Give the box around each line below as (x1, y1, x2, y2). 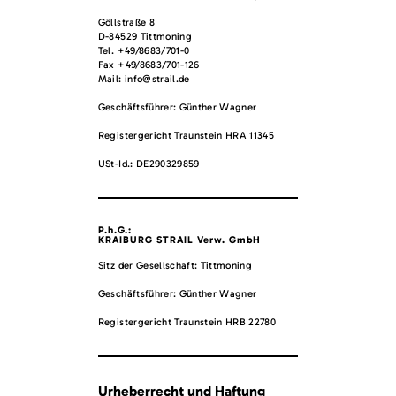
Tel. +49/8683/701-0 (97, 44, 190, 57)
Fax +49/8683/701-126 (97, 58, 200, 72)
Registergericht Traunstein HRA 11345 (97, 128, 275, 141)
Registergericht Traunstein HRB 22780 (97, 315, 277, 328)
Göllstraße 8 (97, 16, 155, 29)
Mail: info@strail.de (97, 72, 190, 86)
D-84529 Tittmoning (97, 30, 192, 43)
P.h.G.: (97, 223, 132, 236)
